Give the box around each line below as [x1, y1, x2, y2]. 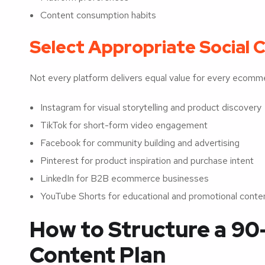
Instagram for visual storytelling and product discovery [40, 101, 261, 114]
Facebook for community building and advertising [40, 136, 240, 149]
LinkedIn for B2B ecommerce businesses [40, 172, 209, 185]
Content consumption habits [40, 8, 156, 21]
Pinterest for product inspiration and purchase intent [40, 154, 254, 167]
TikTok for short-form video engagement [40, 118, 208, 131]
